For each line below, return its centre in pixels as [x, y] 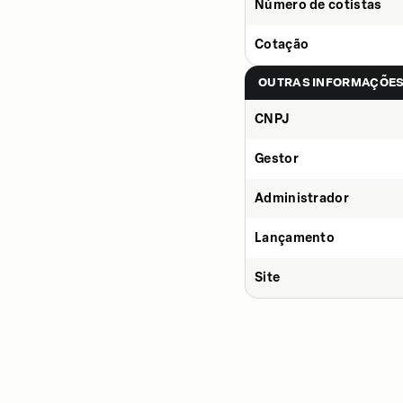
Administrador [302, 198]
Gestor [277, 159]
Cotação [282, 45]
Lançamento [295, 238]
